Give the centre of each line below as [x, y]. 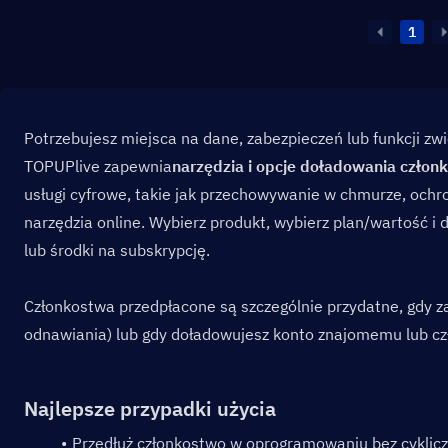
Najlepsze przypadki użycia [150, 408]
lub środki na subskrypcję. [117, 250]
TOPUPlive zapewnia [98, 166]
